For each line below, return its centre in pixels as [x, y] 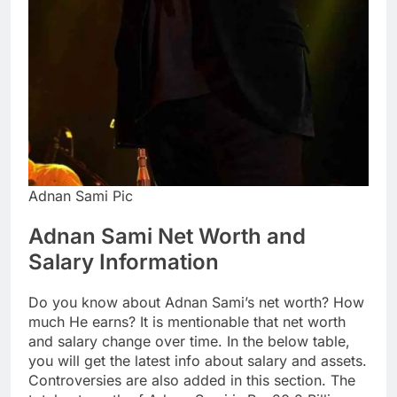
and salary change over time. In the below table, [189, 341]
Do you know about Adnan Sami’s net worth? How [196, 302]
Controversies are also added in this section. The [192, 380]
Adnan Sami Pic [81, 196]
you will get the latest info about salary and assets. [198, 360]
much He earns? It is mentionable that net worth [187, 321]
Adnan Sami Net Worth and [167, 237]
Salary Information [124, 262]
